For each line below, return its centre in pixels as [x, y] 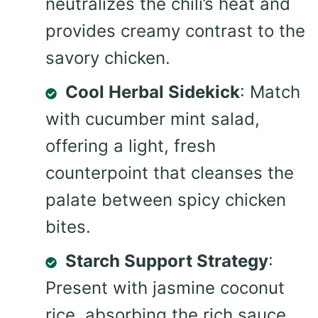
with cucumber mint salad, [153, 119]
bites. [68, 227]
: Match [270, 92]
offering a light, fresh [131, 146]
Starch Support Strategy [167, 261]
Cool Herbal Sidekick [153, 92]
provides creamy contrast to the [175, 31]
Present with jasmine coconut [165, 288]
